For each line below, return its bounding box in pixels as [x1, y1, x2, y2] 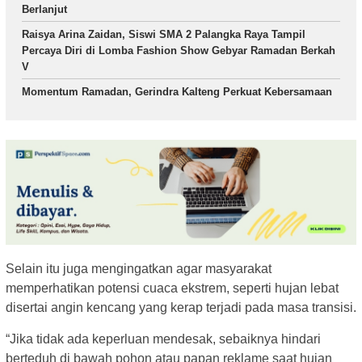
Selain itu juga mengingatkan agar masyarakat [6, 262, 271, 276]
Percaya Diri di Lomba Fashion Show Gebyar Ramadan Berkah [22, 44, 335, 57]
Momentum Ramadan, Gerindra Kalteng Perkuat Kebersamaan [22, 85, 332, 98]
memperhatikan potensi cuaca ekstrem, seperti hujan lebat [6, 281, 339, 296]
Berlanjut [22, 2, 67, 15]
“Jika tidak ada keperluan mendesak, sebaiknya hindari [6, 332, 321, 347]
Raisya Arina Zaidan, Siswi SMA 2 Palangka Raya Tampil [22, 27, 305, 40]
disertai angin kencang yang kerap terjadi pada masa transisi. [6, 301, 356, 315]
